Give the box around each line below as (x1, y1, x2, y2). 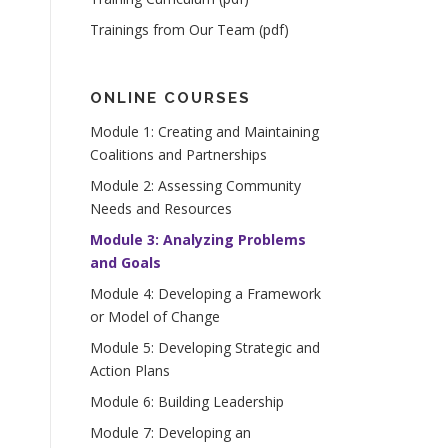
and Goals (90, 253, 161, 272)
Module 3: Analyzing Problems (90, 230, 306, 249)
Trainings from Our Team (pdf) (90, 20, 289, 39)
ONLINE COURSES (90, 89, 251, 107)
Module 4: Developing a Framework (90, 284, 321, 303)
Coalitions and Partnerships (90, 145, 267, 164)
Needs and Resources (90, 199, 232, 218)
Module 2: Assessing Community (90, 176, 301, 195)
